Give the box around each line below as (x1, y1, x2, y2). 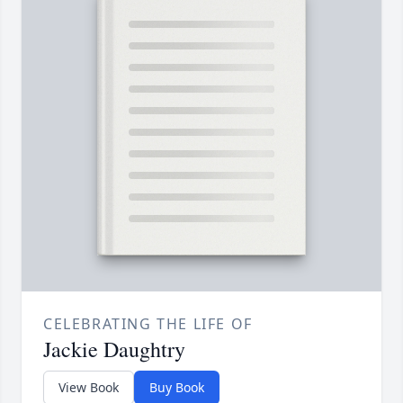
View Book (58, 379, 119, 397)
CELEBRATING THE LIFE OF (43, 314, 253, 335)
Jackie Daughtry (43, 335, 185, 364)
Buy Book (149, 379, 204, 397)
